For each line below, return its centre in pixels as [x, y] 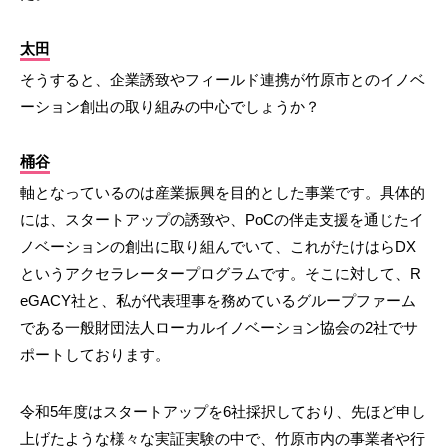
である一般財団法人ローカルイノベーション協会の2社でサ [219, 327]
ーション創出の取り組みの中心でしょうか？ [170, 106]
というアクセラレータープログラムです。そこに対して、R [220, 273]
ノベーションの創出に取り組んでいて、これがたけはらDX [218, 246]
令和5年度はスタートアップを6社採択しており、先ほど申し [223, 411]
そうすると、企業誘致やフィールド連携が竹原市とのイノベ [222, 79]
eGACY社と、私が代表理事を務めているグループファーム [218, 300]
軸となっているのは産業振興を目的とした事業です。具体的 [222, 192]
